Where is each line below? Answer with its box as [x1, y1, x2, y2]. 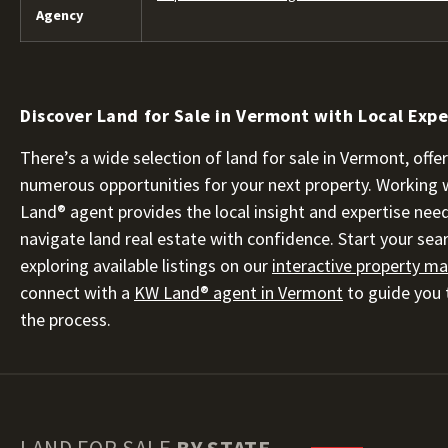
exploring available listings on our [20, 254, 272, 277]
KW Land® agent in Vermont [134, 281, 343, 304]
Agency [36, 6, 84, 24]
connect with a [20, 281, 134, 304]
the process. [20, 308, 111, 331]
